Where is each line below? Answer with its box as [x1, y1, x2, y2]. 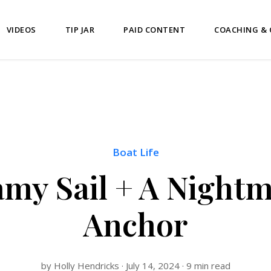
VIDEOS [6, 24, 36, 35]
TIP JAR [65, 24, 95, 35]
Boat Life [112, 145, 159, 159]
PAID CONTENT [123, 24, 186, 35]
